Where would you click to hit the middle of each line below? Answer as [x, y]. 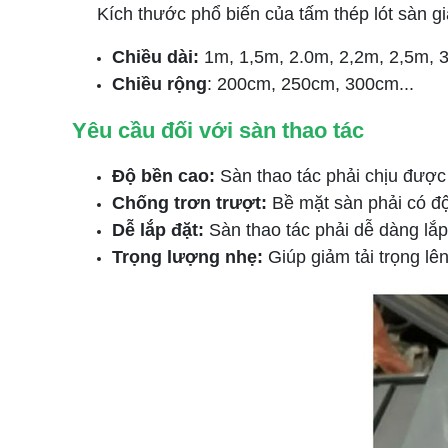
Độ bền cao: [166, 176]
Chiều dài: [158, 57]
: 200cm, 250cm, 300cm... [310, 84]
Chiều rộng [159, 84]
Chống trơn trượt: [189, 203]
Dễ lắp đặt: [160, 230]
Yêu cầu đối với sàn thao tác [218, 130]
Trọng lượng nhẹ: [190, 257]
